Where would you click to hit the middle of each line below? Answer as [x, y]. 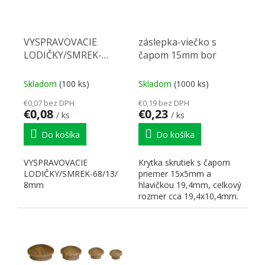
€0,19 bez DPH [164, 103]
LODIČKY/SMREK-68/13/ [71, 173]
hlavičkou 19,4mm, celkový [190, 185]
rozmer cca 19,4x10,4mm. [188, 196]
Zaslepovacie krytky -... [181, 207]
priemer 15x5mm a [175, 173]
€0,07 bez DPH [49, 103]
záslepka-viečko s [177, 42]
